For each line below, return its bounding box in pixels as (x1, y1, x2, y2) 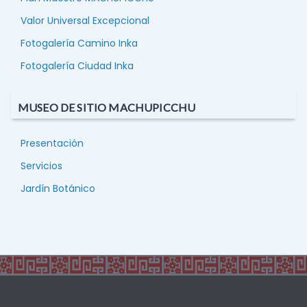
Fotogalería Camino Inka (21, 36, 138, 51)
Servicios (21, 159, 62, 173)
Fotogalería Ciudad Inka (21, 59, 134, 73)
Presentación (21, 136, 84, 151)
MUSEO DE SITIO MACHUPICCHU (18, 101, 196, 114)
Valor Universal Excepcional (21, 14, 149, 28)
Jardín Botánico (21, 182, 95, 196)
